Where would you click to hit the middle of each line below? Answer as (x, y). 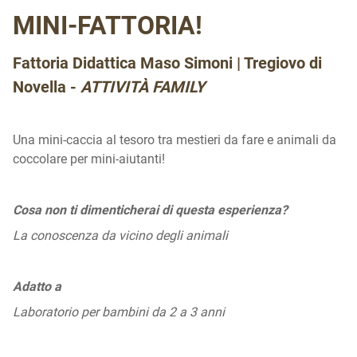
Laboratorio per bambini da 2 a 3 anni (119, 312)
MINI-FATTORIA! (108, 25)
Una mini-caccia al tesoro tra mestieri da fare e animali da (175, 140)
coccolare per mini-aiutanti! (89, 159)
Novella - (47, 87)
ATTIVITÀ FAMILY (143, 87)
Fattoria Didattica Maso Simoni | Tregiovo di (167, 63)
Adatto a (39, 286)
